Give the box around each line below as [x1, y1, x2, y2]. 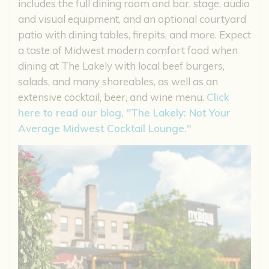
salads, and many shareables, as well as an [18, 74, 218, 88]
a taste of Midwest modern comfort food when [18, 43, 238, 56]
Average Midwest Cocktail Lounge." [18, 121, 191, 134]
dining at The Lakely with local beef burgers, [18, 59, 225, 72]
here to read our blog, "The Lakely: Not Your [18, 106, 231, 119]
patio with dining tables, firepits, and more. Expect [18, 28, 251, 41]
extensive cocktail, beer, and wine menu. [18, 90, 207, 103]
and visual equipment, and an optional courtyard [18, 12, 246, 25]
